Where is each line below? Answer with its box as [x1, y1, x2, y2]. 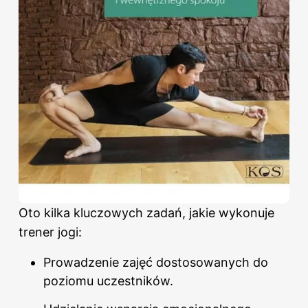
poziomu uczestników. [43, 274, 173, 289]
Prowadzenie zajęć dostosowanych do [43, 255, 268, 270]
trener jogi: [19, 225, 82, 240]
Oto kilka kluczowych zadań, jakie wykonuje [19, 206, 274, 221]
